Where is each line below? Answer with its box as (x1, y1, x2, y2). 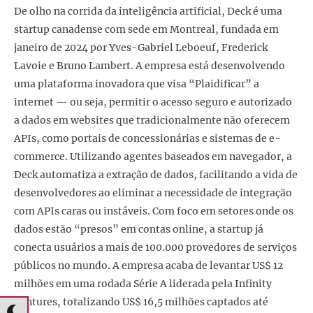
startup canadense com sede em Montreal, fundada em (14, 23, 279, 36)
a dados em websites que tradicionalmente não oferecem (14, 114, 290, 127)
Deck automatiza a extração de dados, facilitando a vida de (14, 168, 298, 182)
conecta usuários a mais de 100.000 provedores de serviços (14, 241, 297, 254)
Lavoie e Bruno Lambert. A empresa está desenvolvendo (14, 59, 285, 73)
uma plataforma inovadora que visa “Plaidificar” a (14, 78, 259, 91)
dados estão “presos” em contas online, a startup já (14, 223, 263, 236)
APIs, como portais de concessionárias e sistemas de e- (14, 132, 281, 145)
